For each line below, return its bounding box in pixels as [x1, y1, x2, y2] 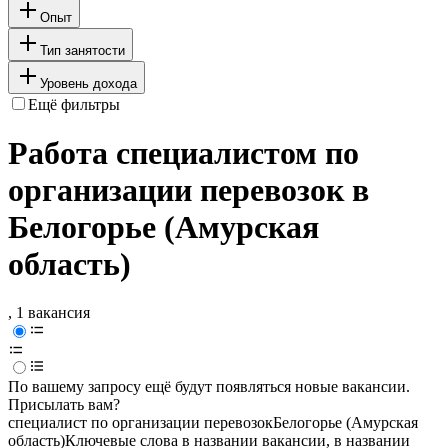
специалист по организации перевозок [8, 414, 273, 432]
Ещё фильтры [28, 95, 120, 113]
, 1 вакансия [8, 304, 90, 322]
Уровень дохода [40, 75, 137, 91]
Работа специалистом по [8, 135, 359, 172]
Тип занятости [40, 42, 125, 58]
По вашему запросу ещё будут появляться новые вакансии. [8, 378, 410, 396]
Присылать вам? [8, 396, 120, 414]
